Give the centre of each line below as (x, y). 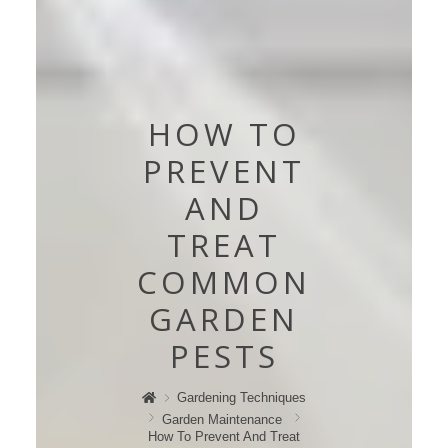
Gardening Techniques (242, 397)
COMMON (224, 281)
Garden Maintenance (222, 419)
